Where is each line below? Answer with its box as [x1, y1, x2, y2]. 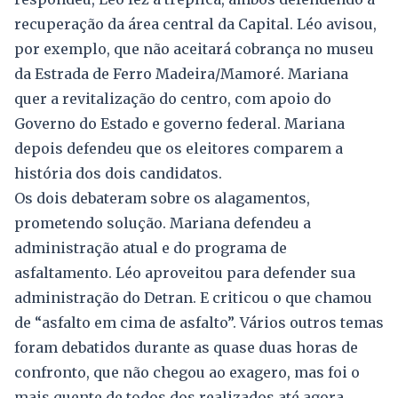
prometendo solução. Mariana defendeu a [14, 214, 311, 233]
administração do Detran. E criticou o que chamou [14, 289, 372, 307]
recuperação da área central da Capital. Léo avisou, [14, 15, 377, 34]
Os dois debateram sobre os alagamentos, [14, 189, 310, 208]
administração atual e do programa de [14, 239, 287, 258]
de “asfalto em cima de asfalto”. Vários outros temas [14, 314, 384, 332]
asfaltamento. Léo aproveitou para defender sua [14, 264, 355, 283]
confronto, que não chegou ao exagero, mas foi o [14, 363, 360, 382]
